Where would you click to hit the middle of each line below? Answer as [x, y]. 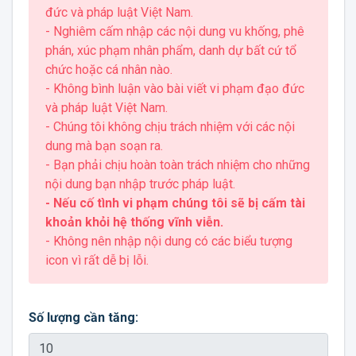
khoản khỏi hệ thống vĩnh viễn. [134, 222]
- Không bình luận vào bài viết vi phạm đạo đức [174, 89]
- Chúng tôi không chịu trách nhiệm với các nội [170, 127]
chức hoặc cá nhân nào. [108, 70]
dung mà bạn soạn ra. [104, 146]
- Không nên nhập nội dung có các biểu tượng [168, 241]
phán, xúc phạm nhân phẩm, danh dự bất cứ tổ [170, 50]
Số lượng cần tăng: [83, 317]
